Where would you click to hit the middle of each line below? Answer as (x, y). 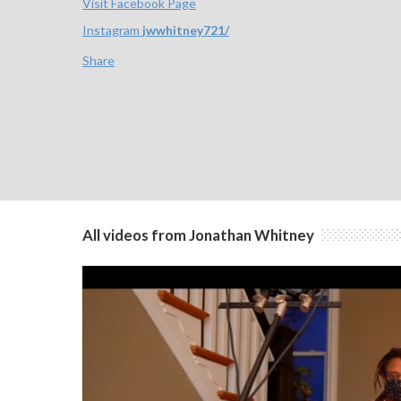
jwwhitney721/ (186, 30)
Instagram (112, 30)
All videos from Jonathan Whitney (198, 235)
